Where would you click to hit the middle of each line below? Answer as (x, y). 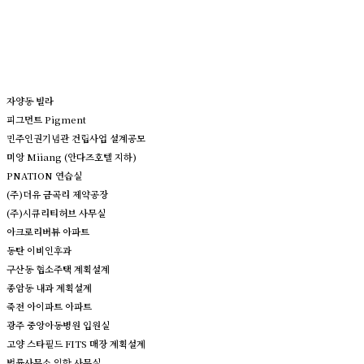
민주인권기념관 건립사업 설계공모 (76, 138)
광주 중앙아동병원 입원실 (58, 325)
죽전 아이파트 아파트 (49, 306)
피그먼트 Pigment (46, 119)
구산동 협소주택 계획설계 (58, 269)
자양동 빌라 (30, 100)
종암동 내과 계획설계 (49, 287)
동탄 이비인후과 (39, 250)
